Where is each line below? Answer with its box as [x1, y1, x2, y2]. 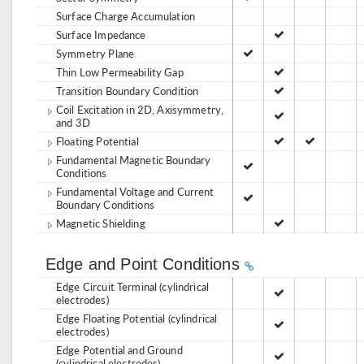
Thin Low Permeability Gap [56, 64, 184, 80]
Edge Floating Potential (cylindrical [56, 310, 218, 326]
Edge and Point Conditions [45, 255, 245, 273]
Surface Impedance [56, 27, 146, 42]
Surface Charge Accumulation [56, 8, 196, 24]
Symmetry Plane [56, 45, 135, 61]
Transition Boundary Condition [56, 83, 199, 98]
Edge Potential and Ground [56, 342, 183, 357]
